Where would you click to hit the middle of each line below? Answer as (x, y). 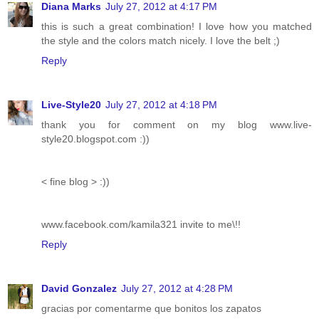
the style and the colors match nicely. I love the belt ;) (161, 40)
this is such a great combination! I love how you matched (177, 26)
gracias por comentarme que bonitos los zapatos (151, 308)
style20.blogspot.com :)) (95, 138)
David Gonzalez (79, 288)
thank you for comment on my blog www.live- (177, 124)
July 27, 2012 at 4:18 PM (161, 104)
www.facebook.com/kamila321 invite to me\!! (141, 224)
